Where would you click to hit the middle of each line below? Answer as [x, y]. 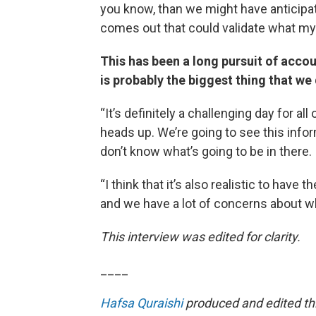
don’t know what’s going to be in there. [206, 152]
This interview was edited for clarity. [200, 237]
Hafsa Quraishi [141, 303]
